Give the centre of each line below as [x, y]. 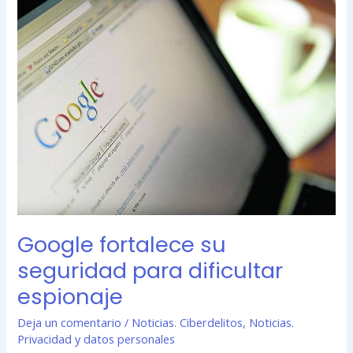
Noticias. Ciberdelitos [188, 322]
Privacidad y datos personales [97, 338]
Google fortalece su [122, 245]
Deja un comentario [70, 322]
